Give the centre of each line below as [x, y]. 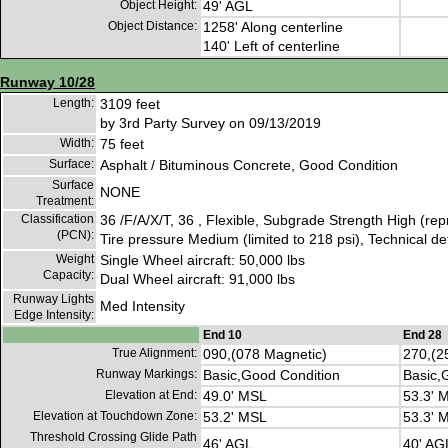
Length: [73, 103]
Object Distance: [152, 26]
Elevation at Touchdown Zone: [115, 416]
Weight [75, 259]
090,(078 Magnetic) [265, 354]
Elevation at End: [151, 395]
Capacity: [68, 275]
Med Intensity [142, 306]
